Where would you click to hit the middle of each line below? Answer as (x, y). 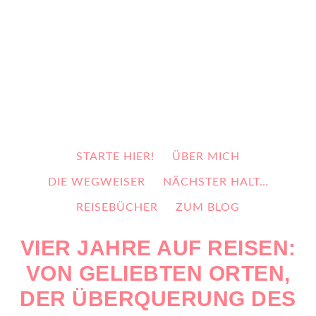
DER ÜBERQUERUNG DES (158, 299)
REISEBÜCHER (117, 207)
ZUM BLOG (208, 207)
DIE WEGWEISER (96, 182)
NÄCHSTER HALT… (215, 182)
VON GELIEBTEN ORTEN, (158, 274)
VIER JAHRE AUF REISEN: (158, 248)
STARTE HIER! (115, 157)
